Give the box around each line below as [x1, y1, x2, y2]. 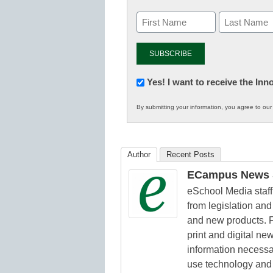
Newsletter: [136, 76, 188, 87]
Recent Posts [166, 150, 214, 160]
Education [136, 134, 183, 145]
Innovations [136, 90, 191, 101]
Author [127, 150, 151, 160]
